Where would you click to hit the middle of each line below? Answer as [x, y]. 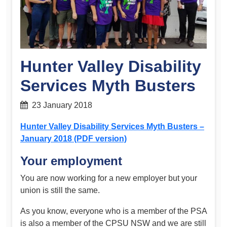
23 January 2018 [60, 105]
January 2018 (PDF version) [73, 138]
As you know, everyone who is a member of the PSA [113, 211]
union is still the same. [60, 190]
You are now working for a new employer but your [109, 178]
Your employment [71, 161]
